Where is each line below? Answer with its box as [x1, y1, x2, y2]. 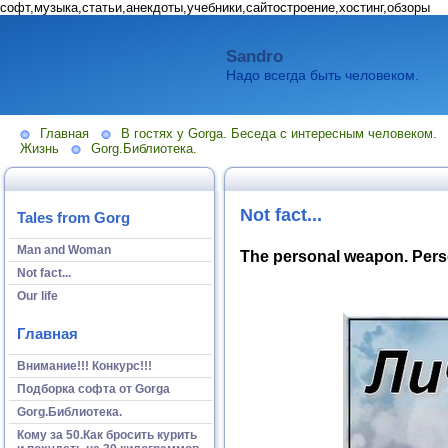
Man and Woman [17, 242, 111, 257]
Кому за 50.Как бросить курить [17, 427, 197, 442]
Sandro [226, 47, 283, 66]
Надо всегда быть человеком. [226, 67, 419, 83]
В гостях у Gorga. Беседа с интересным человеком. [121, 126, 437, 141]
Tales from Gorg [17, 209, 130, 227]
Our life [17, 288, 58, 303]
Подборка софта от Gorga [17, 381, 170, 396]
